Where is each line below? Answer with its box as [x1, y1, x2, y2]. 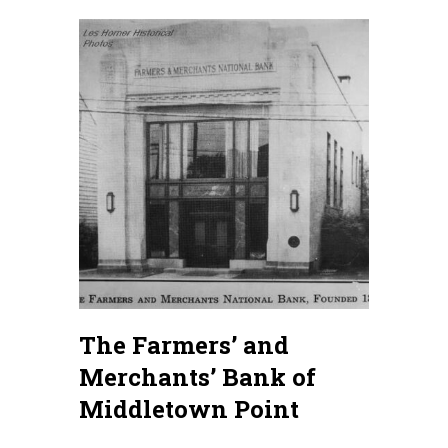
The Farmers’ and [79, 328, 289, 361]
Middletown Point [79, 392, 299, 425]
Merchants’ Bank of [79, 360, 316, 393]
